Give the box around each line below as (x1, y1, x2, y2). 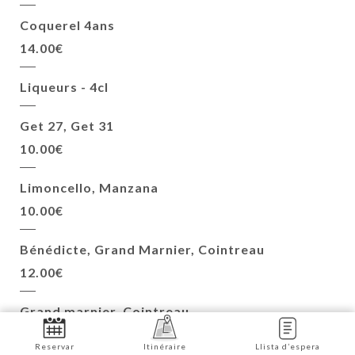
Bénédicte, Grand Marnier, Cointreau (20, 242, 265, 258)
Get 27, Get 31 (20, 118, 114, 134)
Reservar (34, 342, 74, 351)
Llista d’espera (255, 342, 321, 351)
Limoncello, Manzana (20, 180, 158, 196)
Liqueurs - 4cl (20, 79, 109, 95)
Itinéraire (143, 342, 186, 351)
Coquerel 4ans (20, 17, 115, 33)
